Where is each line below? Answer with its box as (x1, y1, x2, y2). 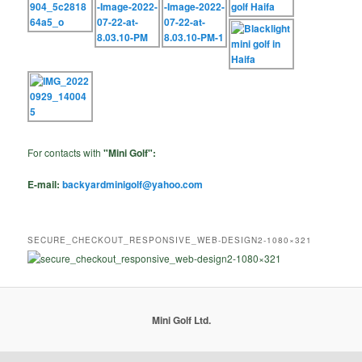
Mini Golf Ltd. (151, 312, 211, 327)
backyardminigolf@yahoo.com (62, 177, 204, 192)
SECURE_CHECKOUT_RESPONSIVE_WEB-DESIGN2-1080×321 (27, 234, 313, 246)
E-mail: (27, 177, 63, 192)
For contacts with (27, 145, 104, 160)
